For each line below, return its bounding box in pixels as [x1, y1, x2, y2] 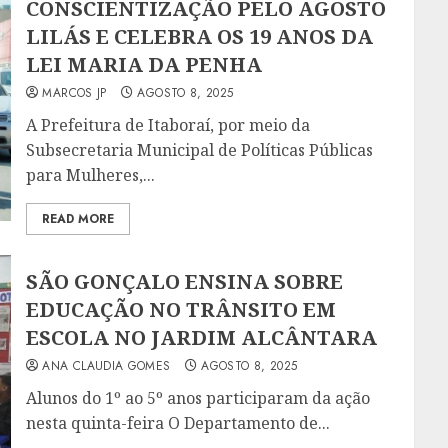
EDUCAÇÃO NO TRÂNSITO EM [26, 295, 337, 323]
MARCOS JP [42, 84, 107, 103]
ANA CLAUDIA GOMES [42, 356, 171, 375]
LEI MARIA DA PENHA [26, 51, 263, 79]
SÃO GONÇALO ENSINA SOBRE [26, 267, 344, 295]
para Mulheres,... [26, 164, 156, 187]
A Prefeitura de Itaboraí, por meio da [26, 114, 311, 137]
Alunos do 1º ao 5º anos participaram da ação [26, 386, 371, 409]
